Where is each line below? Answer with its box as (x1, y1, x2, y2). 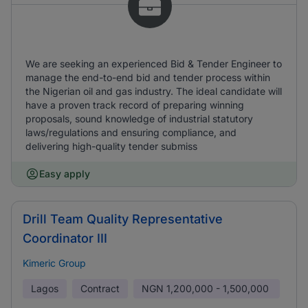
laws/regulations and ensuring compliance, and (25, 126, 236, 138)
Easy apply (39, 168, 90, 179)
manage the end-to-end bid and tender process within (25, 71, 270, 83)
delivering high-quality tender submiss (25, 140, 197, 152)
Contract (80, 283, 120, 294)
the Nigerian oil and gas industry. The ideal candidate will (25, 85, 282, 97)
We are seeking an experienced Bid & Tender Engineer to (25, 58, 282, 69)
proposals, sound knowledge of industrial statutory (25, 113, 253, 124)
